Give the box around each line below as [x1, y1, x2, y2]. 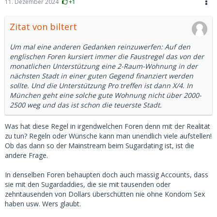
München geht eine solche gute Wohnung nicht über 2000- [10, 91, 201, 100]
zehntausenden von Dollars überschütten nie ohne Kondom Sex [5, 189, 205, 199]
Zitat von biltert [10, 21, 77, 32]
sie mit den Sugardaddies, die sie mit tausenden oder [5, 180, 170, 189]
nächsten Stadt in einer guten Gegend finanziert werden [10, 71, 193, 80]
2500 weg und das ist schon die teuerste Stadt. [10, 100, 162, 109]
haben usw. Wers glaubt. [5, 199, 81, 208]
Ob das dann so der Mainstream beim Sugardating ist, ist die [5, 141, 194, 150]
